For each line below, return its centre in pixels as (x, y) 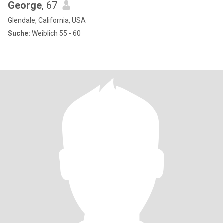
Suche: (19, 33)
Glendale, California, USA (47, 20)
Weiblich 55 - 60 (56, 33)
